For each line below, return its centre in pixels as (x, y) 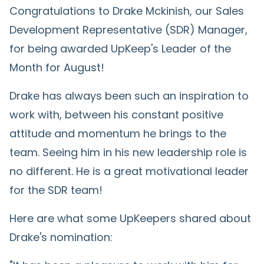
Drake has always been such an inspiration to (129, 96)
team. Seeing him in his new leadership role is (128, 152)
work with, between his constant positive (116, 115)
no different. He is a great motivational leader (129, 171)
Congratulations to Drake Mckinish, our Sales (127, 11)
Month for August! (57, 67)
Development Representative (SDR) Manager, (128, 30)
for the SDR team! (56, 190)
